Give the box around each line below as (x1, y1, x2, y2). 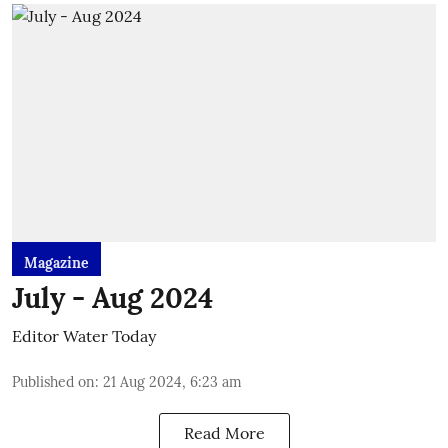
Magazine (24, 254, 89, 272)
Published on (12, 373, 95, 391)
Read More (183, 423, 265, 443)
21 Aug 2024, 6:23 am (103, 373, 242, 391)
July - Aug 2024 (12, 280, 213, 316)
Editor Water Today (12, 326, 156, 346)
